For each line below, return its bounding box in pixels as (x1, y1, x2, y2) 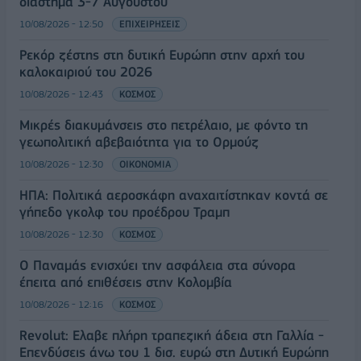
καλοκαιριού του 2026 (19, 63, 152, 80)
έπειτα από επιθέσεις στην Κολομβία (19, 273, 232, 290)
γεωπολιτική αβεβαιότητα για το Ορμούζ (19, 133, 259, 150)
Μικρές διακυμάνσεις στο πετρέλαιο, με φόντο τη (19, 116, 308, 133)
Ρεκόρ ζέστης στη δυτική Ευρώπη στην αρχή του (19, 46, 305, 63)
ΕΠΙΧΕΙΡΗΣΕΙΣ (119, 17, 180, 30)
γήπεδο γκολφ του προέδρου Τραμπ (19, 203, 230, 220)
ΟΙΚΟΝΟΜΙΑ (119, 157, 171, 170)
